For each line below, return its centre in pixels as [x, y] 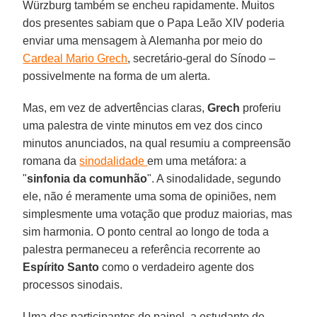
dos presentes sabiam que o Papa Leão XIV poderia [154, 23]
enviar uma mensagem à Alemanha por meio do [143, 40]
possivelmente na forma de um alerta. [117, 76]
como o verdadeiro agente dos [177, 267]
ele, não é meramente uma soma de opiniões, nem [150, 196]
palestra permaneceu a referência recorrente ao [142, 249]
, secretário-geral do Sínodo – [202, 58]
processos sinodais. [73, 284]
